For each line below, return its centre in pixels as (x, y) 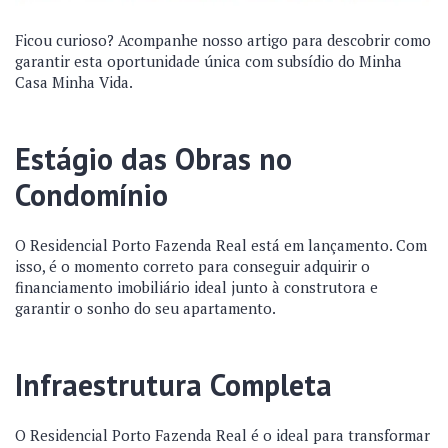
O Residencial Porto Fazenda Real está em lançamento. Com (221, 245)
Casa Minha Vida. (75, 82)
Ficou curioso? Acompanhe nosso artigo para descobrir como (223, 40)
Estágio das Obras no (153, 158)
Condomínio (91, 194)
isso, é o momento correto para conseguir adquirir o (192, 266)
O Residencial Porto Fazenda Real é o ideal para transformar (222, 435)
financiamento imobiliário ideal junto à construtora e (196, 287)
